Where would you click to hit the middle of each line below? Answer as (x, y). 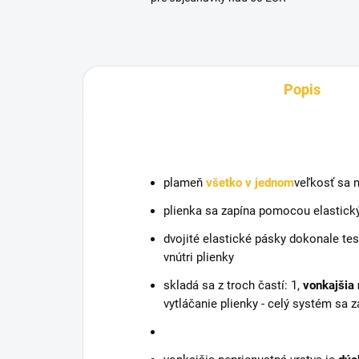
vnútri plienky (199, 257)
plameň (185, 182)
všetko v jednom (250, 182)
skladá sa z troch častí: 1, (233, 285)
